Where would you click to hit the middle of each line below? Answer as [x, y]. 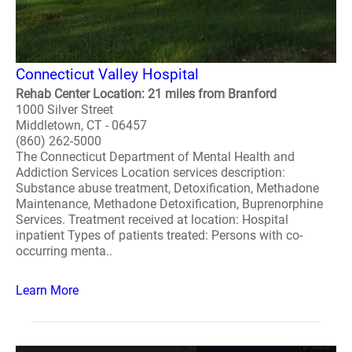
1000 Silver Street [64, 110]
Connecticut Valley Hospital [107, 74]
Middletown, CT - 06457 [81, 125]
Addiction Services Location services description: [150, 172]
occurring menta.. [64, 251]
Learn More [47, 290]
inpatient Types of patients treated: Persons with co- [159, 235]
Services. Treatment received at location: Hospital [152, 220]
